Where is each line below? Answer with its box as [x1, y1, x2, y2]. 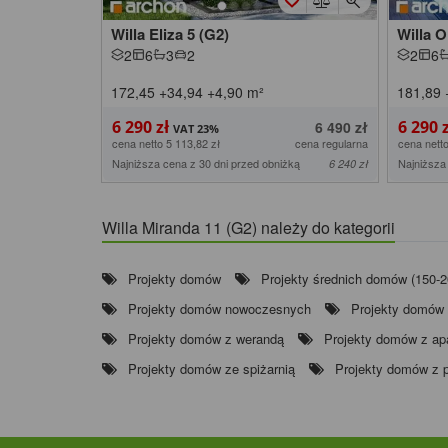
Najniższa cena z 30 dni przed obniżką [112, 155, 300, 172]
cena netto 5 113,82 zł [112, 135, 220, 152]
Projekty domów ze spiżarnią [128, 359, 295, 379]
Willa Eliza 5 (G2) [111, 23, 229, 46]
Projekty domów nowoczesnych [128, 299, 311, 319]
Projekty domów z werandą [128, 329, 284, 349]
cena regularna [294, 135, 368, 152]
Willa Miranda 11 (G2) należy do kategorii [102, 216, 395, 240]
